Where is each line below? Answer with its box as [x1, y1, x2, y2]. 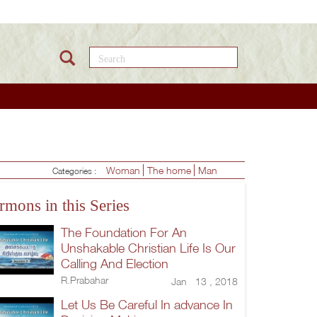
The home [147, 163, 194, 176]
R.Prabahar [61, 273, 108, 286]
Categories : [52, 165, 103, 176]
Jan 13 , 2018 [171, 275, 238, 287]
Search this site [82, 45, 207, 64]
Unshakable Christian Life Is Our [61, 240, 236, 255]
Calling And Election [61, 255, 168, 271]
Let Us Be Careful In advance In [61, 296, 233, 312]
